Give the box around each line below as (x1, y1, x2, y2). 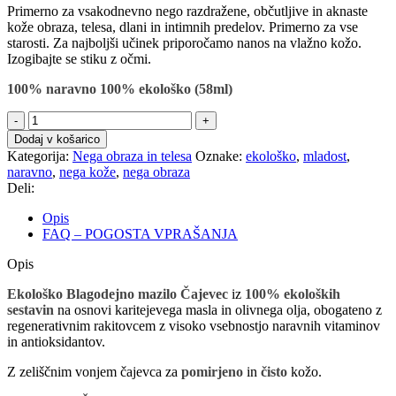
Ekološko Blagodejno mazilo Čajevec (7, 286, 228, 301)
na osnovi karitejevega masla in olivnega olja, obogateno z (54, 301, 382, 317)
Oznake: (195, 148, 242, 164)
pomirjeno (181, 363, 243, 379)
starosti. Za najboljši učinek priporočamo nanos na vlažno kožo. (7, 34, 362, 50)
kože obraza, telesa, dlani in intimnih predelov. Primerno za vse (7, 19, 358, 34)
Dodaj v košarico (14, 132, 100, 146)
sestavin (7, 301, 54, 317)
